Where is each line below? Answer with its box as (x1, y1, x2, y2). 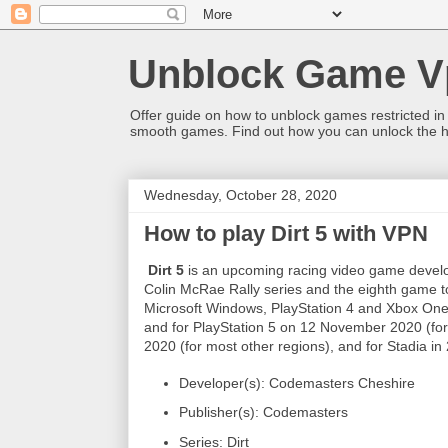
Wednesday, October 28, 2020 (144, 187, 337, 203)
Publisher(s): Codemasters (179, 404, 348, 420)
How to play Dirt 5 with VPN (144, 221, 428, 246)
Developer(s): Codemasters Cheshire (179, 374, 415, 391)
